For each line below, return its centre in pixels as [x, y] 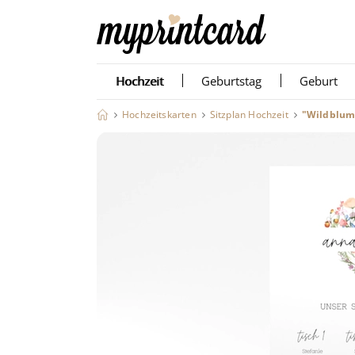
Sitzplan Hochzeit [249, 115]
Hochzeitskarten [159, 115]
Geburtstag [231, 81]
